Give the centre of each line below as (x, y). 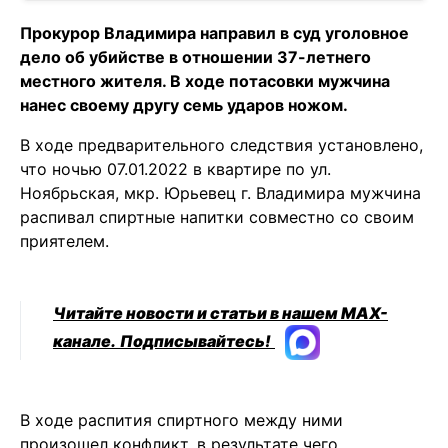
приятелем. (64, 241)
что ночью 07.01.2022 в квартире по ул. (175, 169)
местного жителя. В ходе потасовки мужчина (205, 81)
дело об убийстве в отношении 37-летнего (195, 57)
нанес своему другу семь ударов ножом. (184, 105)
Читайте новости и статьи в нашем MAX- (220, 313)
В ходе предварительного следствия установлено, (221, 145)
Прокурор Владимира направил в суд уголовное (214, 33)
